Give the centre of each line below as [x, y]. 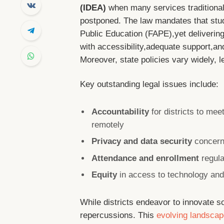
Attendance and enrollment [145, 158]
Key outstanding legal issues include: [149, 84]
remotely [108, 125]
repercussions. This [118, 215]
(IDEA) [93, 7]
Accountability [120, 112]
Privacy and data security [142, 141]
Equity [104, 174]
